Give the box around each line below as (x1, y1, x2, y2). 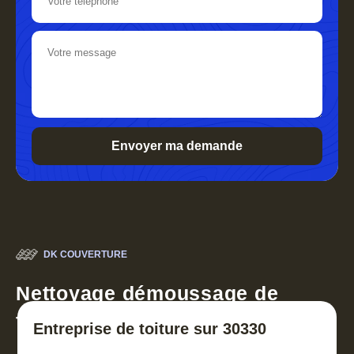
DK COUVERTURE (43, 249, 127, 261)
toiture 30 (16, 310, 111, 333)
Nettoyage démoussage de (16, 282, 279, 305)
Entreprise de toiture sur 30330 (33, 320, 266, 338)
